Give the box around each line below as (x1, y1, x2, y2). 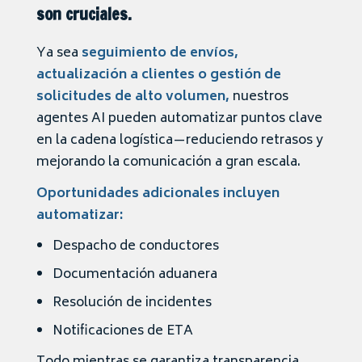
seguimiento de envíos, (82, 42, 238, 65)
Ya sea (36, 42, 82, 65)
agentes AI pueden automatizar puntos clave (36, 107, 322, 131)
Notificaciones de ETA (53, 320, 193, 343)
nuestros (229, 86, 288, 109)
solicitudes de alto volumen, (36, 86, 229, 109)
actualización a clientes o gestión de (36, 64, 281, 87)
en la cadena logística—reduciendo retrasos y (36, 129, 323, 153)
